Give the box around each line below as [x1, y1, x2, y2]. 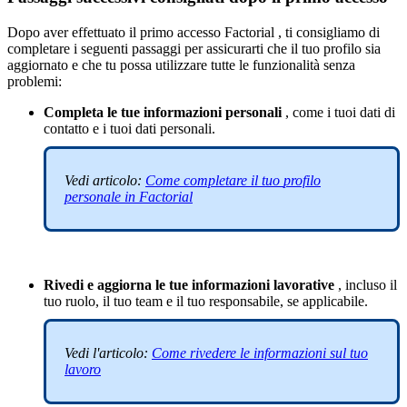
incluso [345, 276, 386, 293]
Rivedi [44, 276, 84, 293]
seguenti [81, 40, 128, 56]
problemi [7, 73, 58, 89]
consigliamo [296, 24, 365, 40]
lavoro [65, 361, 101, 377]
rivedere [190, 344, 236, 361]
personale [65, 188, 121, 204]
